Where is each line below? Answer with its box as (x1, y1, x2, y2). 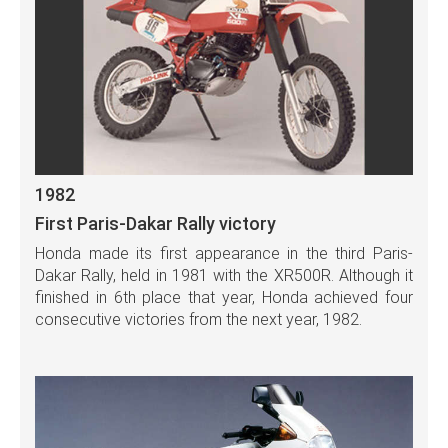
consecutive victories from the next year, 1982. (35, 310, 362, 330)
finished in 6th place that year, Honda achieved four (35, 288, 413, 308)
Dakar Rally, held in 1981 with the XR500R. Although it (35, 266, 413, 286)
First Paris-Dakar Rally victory (35, 213, 276, 235)
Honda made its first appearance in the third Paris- (35, 244, 413, 264)
